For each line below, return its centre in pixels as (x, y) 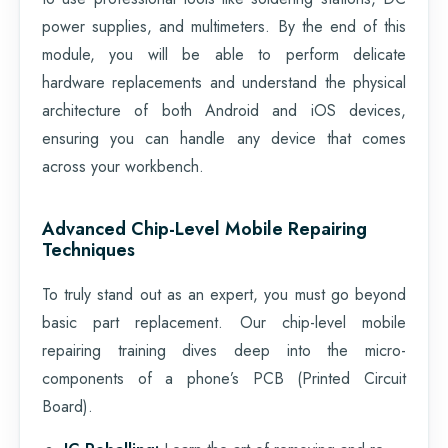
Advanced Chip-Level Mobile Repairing (204, 228)
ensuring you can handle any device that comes (224, 138)
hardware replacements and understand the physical (224, 82)
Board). (67, 406)
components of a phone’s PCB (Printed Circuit (224, 378)
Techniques (88, 249)
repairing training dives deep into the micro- (224, 350)
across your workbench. (123, 166)
